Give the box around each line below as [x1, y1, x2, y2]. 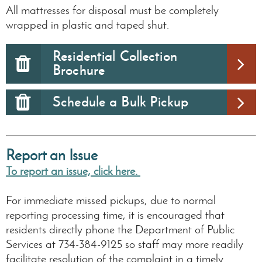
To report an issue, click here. [6, 164, 140, 178]
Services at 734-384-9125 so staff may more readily [6, 237, 243, 251]
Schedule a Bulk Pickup [53, 94, 188, 111]
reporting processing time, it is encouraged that [6, 208, 225, 222]
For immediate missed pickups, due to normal [6, 193, 216, 208]
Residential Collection [53, 49, 177, 65]
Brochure [53, 63, 105, 79]
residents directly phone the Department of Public [6, 222, 235, 237]
